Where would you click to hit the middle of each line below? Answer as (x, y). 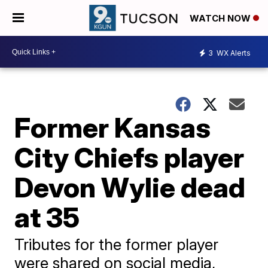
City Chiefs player (130, 157)
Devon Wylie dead (130, 187)
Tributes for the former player (117, 244)
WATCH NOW (221, 19)
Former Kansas (113, 127)
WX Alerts (233, 53)
